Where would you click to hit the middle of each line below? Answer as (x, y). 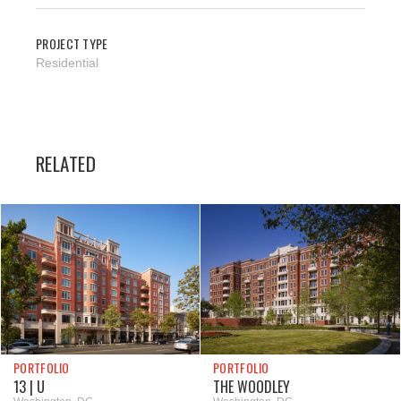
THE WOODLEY (252, 387)
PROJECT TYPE (72, 44)
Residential (67, 62)
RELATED (66, 164)
